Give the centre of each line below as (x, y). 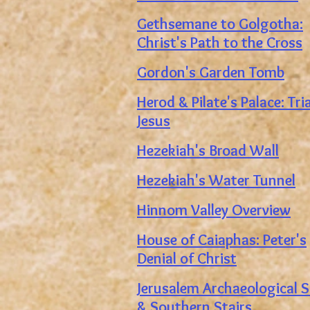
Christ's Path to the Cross (220, 43)
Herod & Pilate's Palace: (212, 102)
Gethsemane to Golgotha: (220, 24)
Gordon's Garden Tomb (211, 72)
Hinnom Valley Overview (214, 210)
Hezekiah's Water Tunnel (216, 180)
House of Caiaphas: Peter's (222, 240)
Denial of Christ (187, 258)
